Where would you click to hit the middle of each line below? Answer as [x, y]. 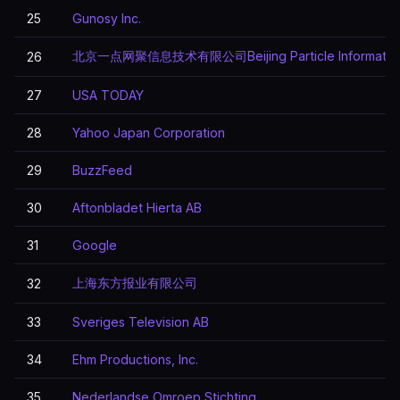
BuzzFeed [102, 170]
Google [95, 245]
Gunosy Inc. [107, 18]
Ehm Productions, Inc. [135, 359]
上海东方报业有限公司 [135, 283]
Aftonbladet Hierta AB [137, 208]
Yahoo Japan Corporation [149, 133]
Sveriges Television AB [141, 322]
